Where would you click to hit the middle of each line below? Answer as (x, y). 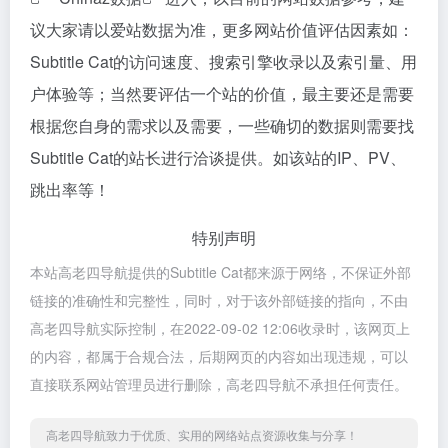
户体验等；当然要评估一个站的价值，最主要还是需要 (222, 93)
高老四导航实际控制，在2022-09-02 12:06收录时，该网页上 (220, 328)
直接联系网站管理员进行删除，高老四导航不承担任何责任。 (219, 384)
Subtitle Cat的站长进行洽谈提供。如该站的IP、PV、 (218, 157)
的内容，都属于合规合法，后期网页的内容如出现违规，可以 (219, 356)
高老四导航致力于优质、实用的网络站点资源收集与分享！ (202, 434)
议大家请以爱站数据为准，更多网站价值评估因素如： (222, 29)
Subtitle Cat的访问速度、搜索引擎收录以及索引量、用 (223, 61)
